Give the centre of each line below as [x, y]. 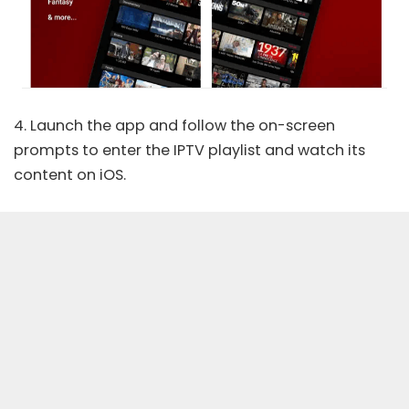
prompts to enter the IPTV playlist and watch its [189, 151]
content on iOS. [70, 175]
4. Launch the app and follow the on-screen [174, 126]
